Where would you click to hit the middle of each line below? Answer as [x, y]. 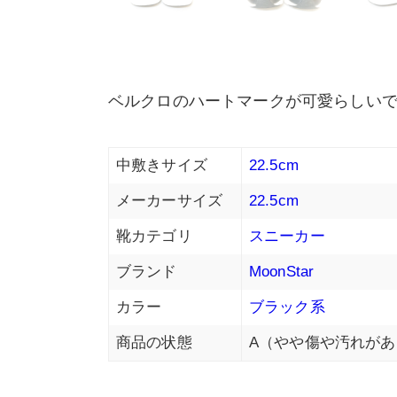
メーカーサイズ [170, 201]
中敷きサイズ [162, 166]
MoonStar [282, 272]
